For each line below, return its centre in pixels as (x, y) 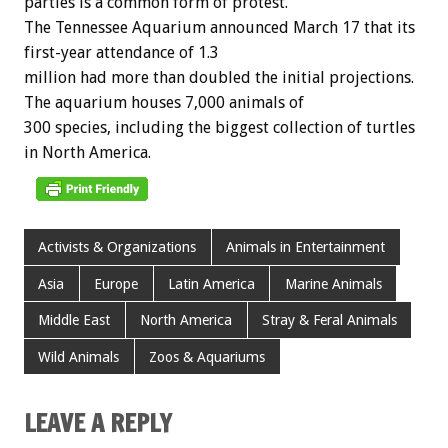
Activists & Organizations (117, 247)
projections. (371, 78)
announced (249, 28)
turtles (390, 128)
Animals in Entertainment (306, 247)
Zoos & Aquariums (207, 356)
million (50, 78)
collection (308, 128)
